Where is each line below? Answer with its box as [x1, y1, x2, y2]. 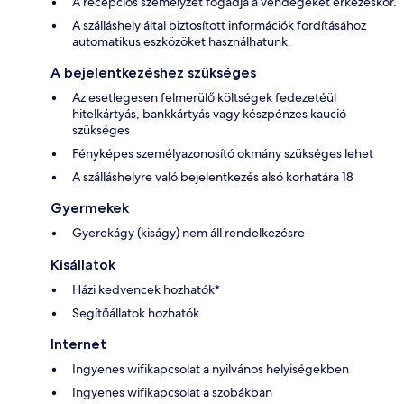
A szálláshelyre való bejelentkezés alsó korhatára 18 [72, 169, 353, 186]
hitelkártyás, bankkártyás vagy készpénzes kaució [72, 106, 346, 123]
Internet [50, 335, 106, 353]
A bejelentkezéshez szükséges [50, 64, 256, 82]
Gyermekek [50, 199, 129, 217]
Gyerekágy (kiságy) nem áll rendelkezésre [72, 225, 305, 242]
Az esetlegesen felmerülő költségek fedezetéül [72, 89, 336, 106]
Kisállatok [50, 256, 115, 274]
